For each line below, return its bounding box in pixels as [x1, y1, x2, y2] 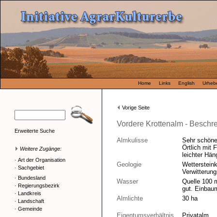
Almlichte [117, 195, 143, 202]
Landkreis [18, 190, 41, 196]
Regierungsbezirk [18, 183, 60, 188]
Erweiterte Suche [15, 128, 55, 134]
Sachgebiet [18, 165, 44, 170]
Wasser [117, 178, 138, 185]
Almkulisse [117, 137, 148, 144]
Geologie [117, 161, 141, 168]
